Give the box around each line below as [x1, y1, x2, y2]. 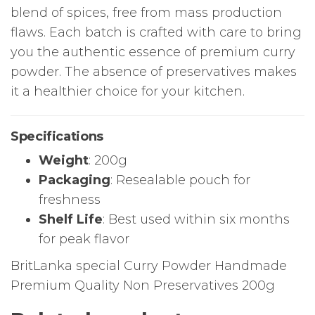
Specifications [11, 128, 103, 144]
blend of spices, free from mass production [11, 4, 282, 20]
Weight [39, 152, 89, 168]
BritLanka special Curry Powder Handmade [11, 257, 287, 274]
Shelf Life [39, 211, 103, 227]
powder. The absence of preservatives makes [11, 63, 297, 79]
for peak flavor [39, 231, 129, 247]
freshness [39, 191, 101, 207]
